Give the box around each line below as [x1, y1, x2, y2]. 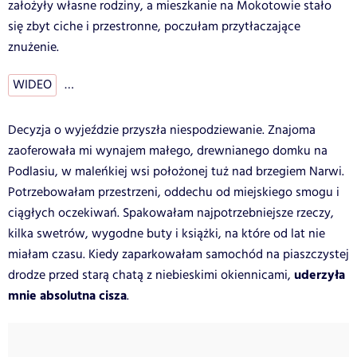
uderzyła [291, 265, 345, 285]
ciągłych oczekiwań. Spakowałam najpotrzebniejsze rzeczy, [8, 203, 334, 222]
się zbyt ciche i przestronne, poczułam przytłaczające [8, 17, 300, 36]
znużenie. [8, 37, 59, 57]
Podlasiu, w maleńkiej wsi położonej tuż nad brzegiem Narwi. [8, 162, 344, 181]
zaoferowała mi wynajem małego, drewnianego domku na [8, 141, 328, 160]
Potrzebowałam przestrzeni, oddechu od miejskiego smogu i [8, 182, 339, 202]
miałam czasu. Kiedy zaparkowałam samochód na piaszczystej [8, 245, 349, 264]
